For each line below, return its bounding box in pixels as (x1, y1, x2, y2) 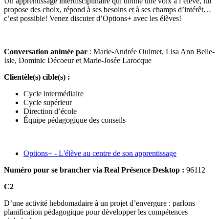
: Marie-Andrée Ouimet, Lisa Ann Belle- (89, 47, 215, 56)
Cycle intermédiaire (23, 89, 84, 98)
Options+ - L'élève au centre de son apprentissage (23, 149, 176, 157)
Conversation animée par (4, 47, 89, 56)
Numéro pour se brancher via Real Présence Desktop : (4, 165, 186, 174)
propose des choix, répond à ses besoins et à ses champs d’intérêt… (4, 5, 211, 14)
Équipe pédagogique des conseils (23, 115, 126, 124)
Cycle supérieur (23, 98, 72, 107)
